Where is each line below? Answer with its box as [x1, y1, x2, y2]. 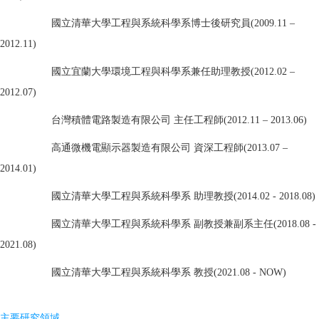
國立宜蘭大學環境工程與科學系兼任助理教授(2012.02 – [51, 66, 295, 77]
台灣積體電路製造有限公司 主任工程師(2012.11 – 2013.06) [51, 114, 307, 125]
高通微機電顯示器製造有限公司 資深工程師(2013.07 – [51, 142, 288, 153]
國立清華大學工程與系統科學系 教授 [51, 266, 214, 278]
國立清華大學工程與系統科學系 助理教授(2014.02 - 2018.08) [51, 190, 315, 202]
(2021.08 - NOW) [214, 266, 286, 278]
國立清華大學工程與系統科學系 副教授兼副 [51, 218, 244, 229]
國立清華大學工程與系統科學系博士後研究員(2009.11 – [51, 17, 295, 28]
